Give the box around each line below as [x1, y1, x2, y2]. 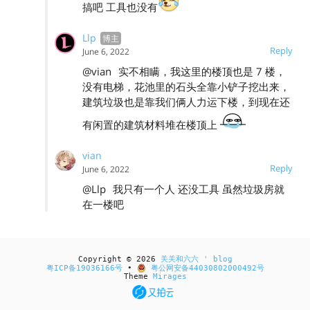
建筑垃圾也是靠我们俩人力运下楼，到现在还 [82, 94, 290, 109]
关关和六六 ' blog [160, 255, 232, 264]
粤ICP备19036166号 [46, 264, 122, 273]
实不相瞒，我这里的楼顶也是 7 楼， [116, 64, 286, 78]
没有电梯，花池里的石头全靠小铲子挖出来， [82, 79, 290, 93]
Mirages [152, 272, 187, 281]
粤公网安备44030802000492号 [145, 264, 264, 273]
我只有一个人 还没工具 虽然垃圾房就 [110, 181, 284, 196]
